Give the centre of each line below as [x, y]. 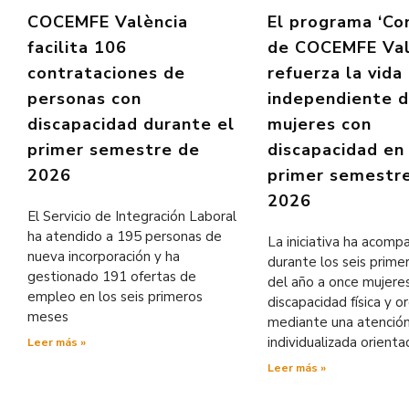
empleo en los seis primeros [115, 296]
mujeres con [319, 124]
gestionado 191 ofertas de [112, 276]
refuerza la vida [335, 73]
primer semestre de [114, 149]
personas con [84, 98]
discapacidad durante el [131, 124]
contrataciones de [106, 73]
